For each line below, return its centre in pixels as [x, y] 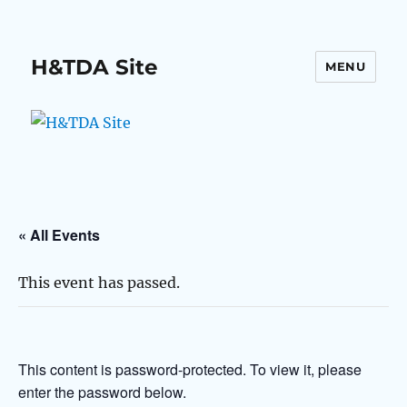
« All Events [59, 234]
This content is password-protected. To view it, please [190, 369]
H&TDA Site [95, 67]
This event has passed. [99, 282]
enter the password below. [102, 392]
